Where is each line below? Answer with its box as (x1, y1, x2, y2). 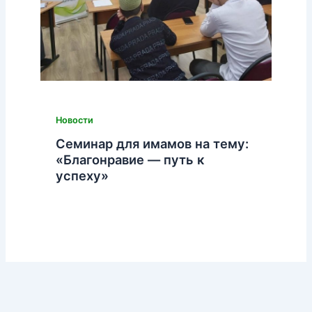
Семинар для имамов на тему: (55, 136, 249, 152)
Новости (55, 114, 93, 125)
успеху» (55, 168, 109, 184)
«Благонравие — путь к (55, 152, 204, 168)
